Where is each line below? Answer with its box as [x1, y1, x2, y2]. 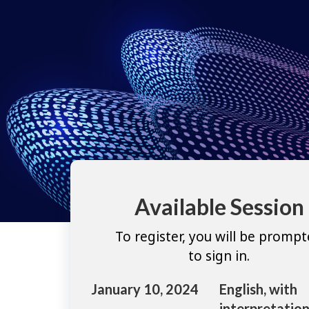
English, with [219, 280, 297, 297]
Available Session [134, 193, 304, 221]
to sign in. [188, 246, 250, 265]
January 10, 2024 [91, 280, 199, 297]
